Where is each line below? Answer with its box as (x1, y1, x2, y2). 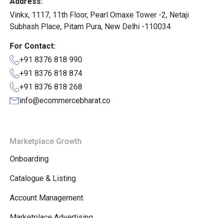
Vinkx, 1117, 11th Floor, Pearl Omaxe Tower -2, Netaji (10, 10, 189, 20)
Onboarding (10, 154, 49, 164)
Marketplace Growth (10, 137, 82, 146)
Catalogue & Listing (10, 174, 76, 183)
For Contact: (10, 41, 55, 51)
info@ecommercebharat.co (19, 96, 110, 106)
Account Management (10, 193, 83, 203)
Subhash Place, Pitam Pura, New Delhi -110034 (10, 22, 171, 32)
